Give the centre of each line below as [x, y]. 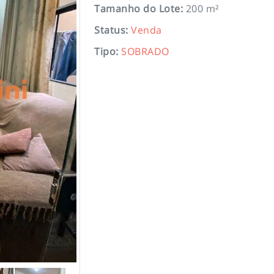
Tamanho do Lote [137, 9]
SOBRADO [145, 51]
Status [110, 30]
